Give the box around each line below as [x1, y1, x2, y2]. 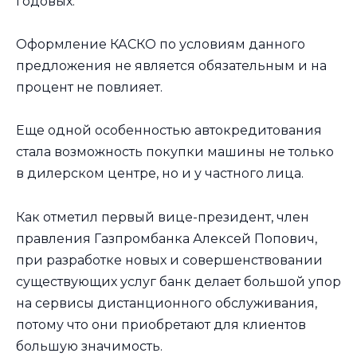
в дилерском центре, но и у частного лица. [16, 166, 304, 182]
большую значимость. [16, 338, 163, 354]
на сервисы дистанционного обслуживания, [16, 295, 317, 311]
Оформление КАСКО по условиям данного [16, 37, 305, 53]
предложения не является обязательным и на [16, 58, 327, 74]
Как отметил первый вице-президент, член [16, 209, 309, 225]
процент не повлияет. [16, 80, 163, 96]
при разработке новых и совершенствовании [16, 252, 323, 268]
